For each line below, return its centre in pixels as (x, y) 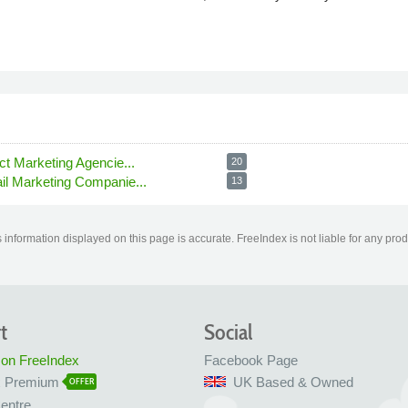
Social (228, 332)
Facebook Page (251, 360)
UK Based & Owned (293, 382)
